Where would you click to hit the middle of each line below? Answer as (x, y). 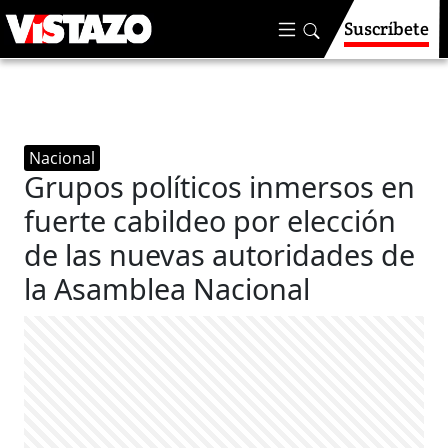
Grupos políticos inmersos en (220, 186)
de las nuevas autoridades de (220, 254)
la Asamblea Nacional (167, 288)
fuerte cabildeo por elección (210, 220)
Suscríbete (386, 28)
